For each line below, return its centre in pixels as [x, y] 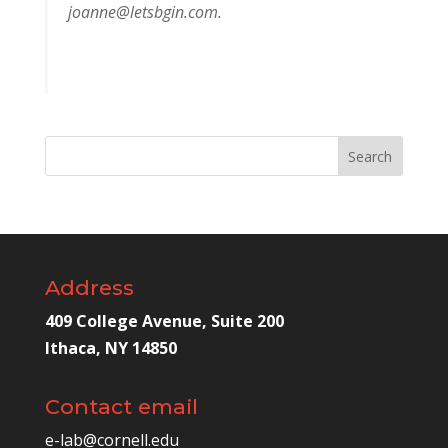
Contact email [121, 407]
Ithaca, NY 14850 [110, 348]
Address [89, 287]
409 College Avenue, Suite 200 [164, 321]
